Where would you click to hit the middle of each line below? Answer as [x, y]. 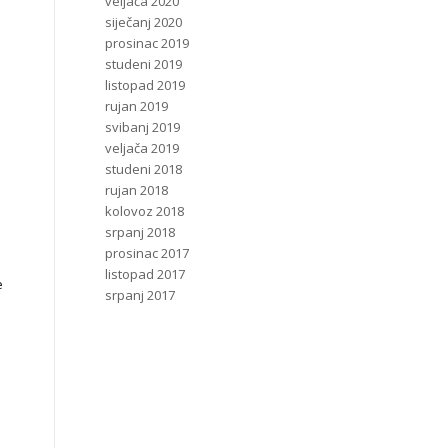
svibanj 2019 [143, 127]
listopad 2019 [145, 85]
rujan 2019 [137, 106]
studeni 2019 [144, 64]
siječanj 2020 [144, 22]
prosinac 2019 [147, 43]
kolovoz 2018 [145, 211]
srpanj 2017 [140, 295]
